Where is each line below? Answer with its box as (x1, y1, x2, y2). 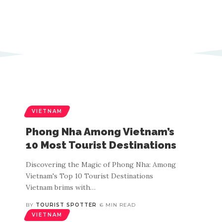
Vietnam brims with (26, 183, 90, 192)
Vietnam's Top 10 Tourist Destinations (26, 171, 153, 180)
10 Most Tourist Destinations (26, 139, 176, 151)
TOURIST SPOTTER (35, 202, 97, 208)
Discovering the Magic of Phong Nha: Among (26, 160, 176, 169)
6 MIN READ (100, 202, 136, 208)
